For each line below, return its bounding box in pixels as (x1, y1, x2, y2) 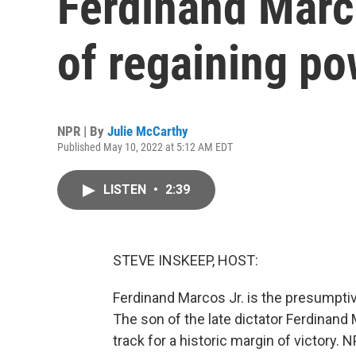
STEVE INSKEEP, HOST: (113, 252, 258, 269)
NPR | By (57, 123, 107, 139)
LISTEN (103, 182, 149, 197)
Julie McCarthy (107, 123, 188, 139)
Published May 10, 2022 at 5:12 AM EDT (57, 141, 233, 153)
